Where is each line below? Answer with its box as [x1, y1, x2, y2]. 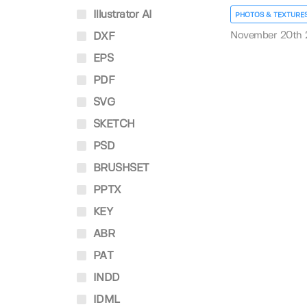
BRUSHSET [90, 163, 149, 173]
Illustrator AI [90, 10, 152, 20]
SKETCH [90, 119, 135, 130]
